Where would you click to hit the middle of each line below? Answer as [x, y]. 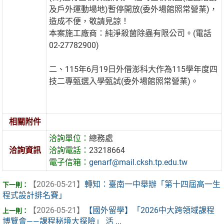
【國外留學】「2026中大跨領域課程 [149, 210]
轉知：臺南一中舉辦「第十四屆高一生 [152, 184]
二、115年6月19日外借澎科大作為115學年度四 [133, 69]
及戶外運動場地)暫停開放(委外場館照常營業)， [133, 9]
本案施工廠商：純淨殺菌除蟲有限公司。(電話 [130, 33]
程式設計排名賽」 [34, 195]
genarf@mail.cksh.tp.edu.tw [138, 162]
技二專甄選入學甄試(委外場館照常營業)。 [124, 81]
